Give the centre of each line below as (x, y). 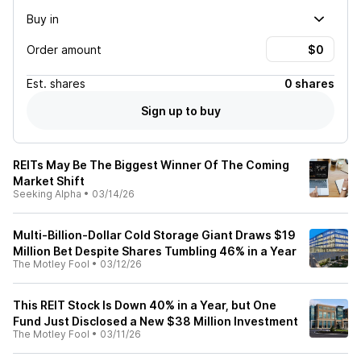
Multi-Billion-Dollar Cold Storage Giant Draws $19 (154, 235)
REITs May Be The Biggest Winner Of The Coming (151, 165)
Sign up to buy (180, 110)
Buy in (43, 19)
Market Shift (49, 181)
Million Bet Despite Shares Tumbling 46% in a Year (155, 251)
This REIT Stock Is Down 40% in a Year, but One (145, 305)
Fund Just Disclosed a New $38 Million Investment (156, 321)
